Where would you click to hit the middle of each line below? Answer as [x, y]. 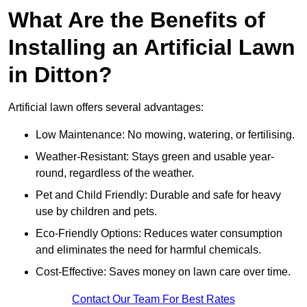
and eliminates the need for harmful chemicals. [148, 250]
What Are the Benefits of [137, 20]
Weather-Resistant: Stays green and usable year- [155, 157]
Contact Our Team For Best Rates [153, 299]
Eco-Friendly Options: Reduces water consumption [159, 234]
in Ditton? [60, 75]
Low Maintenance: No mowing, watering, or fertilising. [165, 135]
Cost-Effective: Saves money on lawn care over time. [163, 272]
